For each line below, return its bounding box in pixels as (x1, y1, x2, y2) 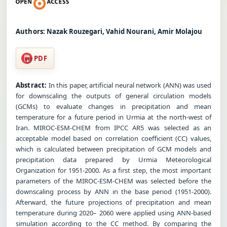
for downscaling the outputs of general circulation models (16, 91, 211, 100)
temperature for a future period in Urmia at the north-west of (16, 112, 211, 122)
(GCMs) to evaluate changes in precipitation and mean (16, 101, 211, 111)
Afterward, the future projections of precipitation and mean (16, 197, 211, 207)
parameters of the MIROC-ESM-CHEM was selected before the (16, 176, 211, 185)
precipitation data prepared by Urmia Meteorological (16, 155, 211, 164)
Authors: (16, 26, 46, 36)
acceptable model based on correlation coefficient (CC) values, (16, 133, 211, 143)
